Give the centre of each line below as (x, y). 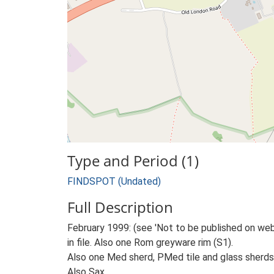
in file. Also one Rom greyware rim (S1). (150, 243)
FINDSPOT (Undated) (114, 181)
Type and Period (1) (133, 161)
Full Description (120, 207)
